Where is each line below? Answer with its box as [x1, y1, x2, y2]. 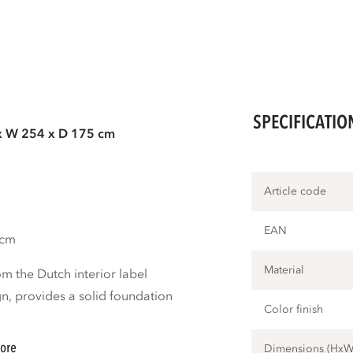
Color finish [264, 302, 324, 318]
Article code [264, 184, 327, 199]
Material [264, 262, 305, 278]
